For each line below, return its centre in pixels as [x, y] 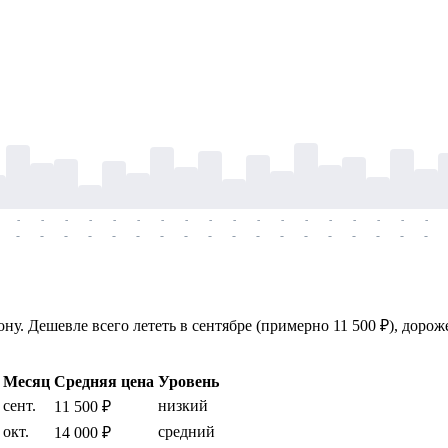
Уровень [188, 381]
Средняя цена [104, 381]
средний [186, 431]
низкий [183, 405]
